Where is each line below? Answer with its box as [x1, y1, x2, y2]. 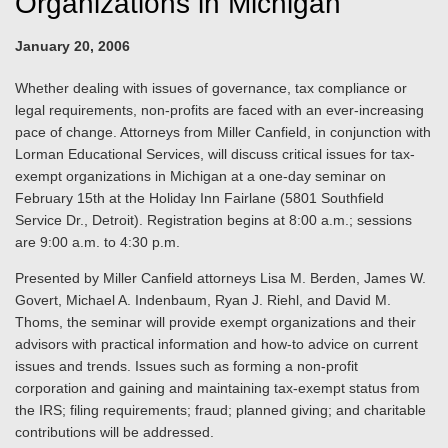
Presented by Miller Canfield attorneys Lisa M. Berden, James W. [15, 270, 426, 286]
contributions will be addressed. [15, 424, 214, 440]
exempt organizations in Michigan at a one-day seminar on [15, 168, 386, 184]
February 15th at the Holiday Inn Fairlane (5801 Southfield [15, 190, 384, 206]
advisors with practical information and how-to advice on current [15, 336, 418, 352]
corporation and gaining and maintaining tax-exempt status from [15, 380, 420, 396]
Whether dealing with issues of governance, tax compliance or [15, 80, 407, 96]
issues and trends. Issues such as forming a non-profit [15, 358, 358, 374]
